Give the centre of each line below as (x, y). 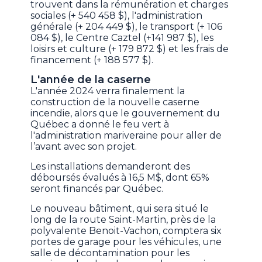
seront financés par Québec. (98, 189)
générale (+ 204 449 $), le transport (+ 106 (127, 27)
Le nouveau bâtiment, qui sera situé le (120, 209)
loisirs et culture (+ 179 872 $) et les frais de (130, 49)
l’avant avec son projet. (84, 147)
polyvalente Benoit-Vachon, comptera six (126, 231)
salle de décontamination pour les (110, 253)
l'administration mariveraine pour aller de (126, 136)
